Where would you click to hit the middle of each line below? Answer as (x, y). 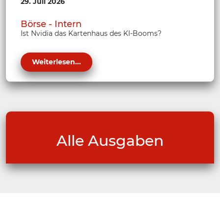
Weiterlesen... (56, 62)
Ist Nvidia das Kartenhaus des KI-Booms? (91, 34)
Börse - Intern (51, 24)
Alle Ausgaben (110, 141)
